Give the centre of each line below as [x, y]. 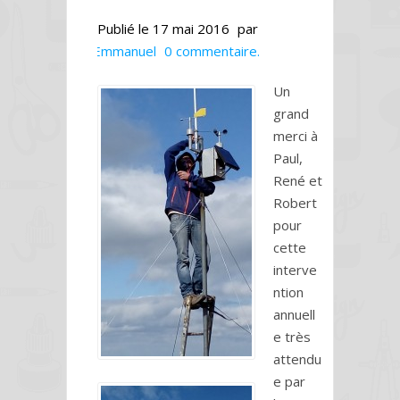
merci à [296, 135]
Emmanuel [125, 50]
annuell [294, 314]
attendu [297, 358]
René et [298, 180]
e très [292, 336]
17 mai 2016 [191, 28]
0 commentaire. [212, 50]
